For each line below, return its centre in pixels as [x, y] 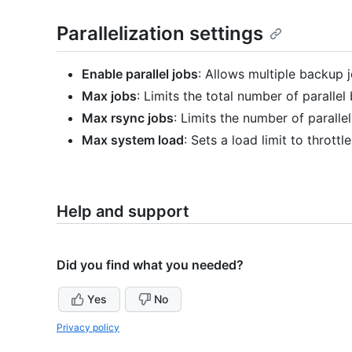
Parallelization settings [160, 33]
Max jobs [109, 96]
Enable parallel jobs [140, 74]
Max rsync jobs [128, 118]
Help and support [123, 212]
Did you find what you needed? [150, 265]
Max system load [133, 140]
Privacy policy [88, 328]
